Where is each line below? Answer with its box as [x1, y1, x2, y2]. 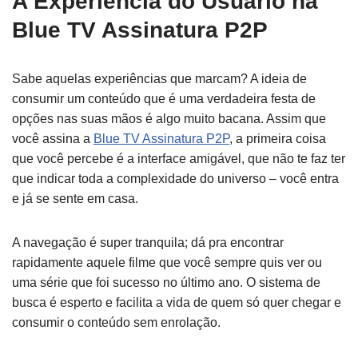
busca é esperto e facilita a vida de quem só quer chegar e [12, 296, 341, 309]
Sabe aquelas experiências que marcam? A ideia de [12, 72, 307, 86]
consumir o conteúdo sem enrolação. [12, 316, 221, 329]
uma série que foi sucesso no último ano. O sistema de [12, 276, 320, 289]
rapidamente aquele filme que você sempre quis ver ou [12, 256, 322, 269]
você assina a [12, 132, 93, 145]
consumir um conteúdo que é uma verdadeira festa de [12, 92, 316, 105]
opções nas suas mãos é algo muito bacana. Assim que [12, 112, 326, 125]
